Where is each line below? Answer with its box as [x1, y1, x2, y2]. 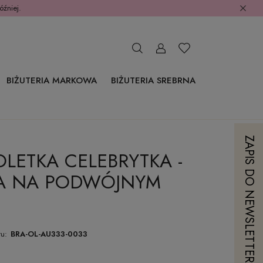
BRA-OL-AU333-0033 [11, 228, 88, 240]
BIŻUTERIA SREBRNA [111, 74, 195, 87]
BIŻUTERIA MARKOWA [6, 74, 97, 87]
